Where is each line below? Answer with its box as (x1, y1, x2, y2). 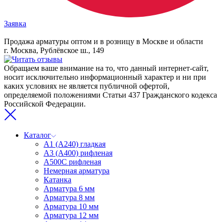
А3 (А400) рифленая (44, 149, 112, 157)
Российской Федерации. (4, 100, 86, 108)
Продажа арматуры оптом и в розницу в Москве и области (4, 37, 203, 46)
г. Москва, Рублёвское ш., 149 (4, 46, 104, 55)
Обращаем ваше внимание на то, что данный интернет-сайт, (4, 64, 209, 72)
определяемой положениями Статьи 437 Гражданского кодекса (4, 91, 217, 99)
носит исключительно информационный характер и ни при (4, 73, 206, 81)
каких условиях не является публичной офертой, (4, 82, 169, 90)
